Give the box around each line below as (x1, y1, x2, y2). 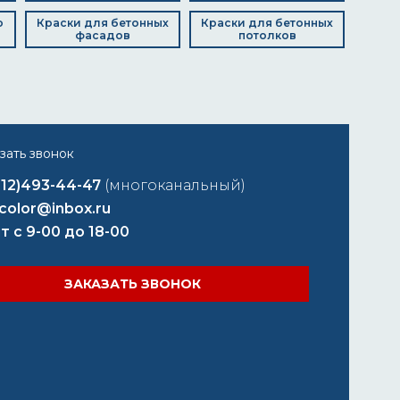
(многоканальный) (104, 177, 246, 194)
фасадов (75, 29, 130, 42)
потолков (237, 29, 296, 42)
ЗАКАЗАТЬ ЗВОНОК (64, 276, 201, 292)
